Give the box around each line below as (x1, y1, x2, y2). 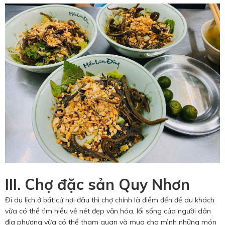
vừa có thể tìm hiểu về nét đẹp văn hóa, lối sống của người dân (5, 206, 211, 216)
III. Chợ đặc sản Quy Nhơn (5, 175, 190, 194)
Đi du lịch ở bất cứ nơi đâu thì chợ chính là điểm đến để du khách (5, 195, 214, 205)
